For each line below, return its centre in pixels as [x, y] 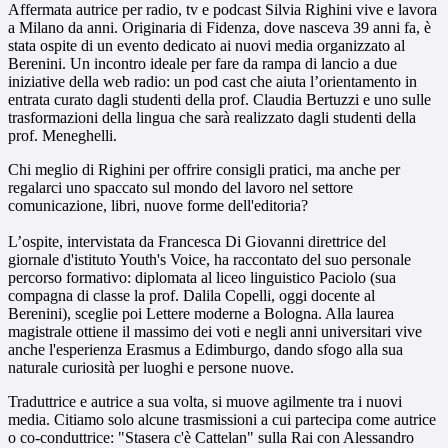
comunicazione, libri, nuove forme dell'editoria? [158, 206]
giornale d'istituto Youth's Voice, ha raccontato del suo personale [209, 260]
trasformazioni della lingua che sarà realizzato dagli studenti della [212, 118]
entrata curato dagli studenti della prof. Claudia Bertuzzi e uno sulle [219, 100]
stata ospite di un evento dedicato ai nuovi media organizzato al [206, 46]
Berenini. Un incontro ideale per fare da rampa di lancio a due [202, 64]
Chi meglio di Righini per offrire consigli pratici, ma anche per [204, 170]
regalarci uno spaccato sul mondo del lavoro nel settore [180, 188]
